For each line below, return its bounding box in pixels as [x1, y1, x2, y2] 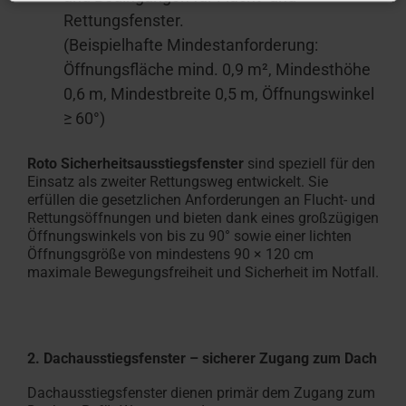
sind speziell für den [244, 155, 375, 173]
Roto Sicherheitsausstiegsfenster [27, 155, 244, 173]
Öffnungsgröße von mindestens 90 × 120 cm [27, 246, 314, 264]
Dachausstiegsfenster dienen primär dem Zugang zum [27, 384, 375, 402]
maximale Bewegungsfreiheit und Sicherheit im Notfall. [27, 264, 379, 282]
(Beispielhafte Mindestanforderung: [63, 35, 318, 55]
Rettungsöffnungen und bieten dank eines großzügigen [27, 209, 379, 227]
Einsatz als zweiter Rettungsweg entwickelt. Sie [27, 173, 328, 191]
